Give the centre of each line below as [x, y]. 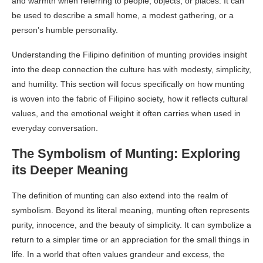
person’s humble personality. [65, 30]
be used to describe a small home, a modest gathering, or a [123, 15]
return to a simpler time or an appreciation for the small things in [131, 239]
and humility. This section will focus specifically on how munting [128, 84]
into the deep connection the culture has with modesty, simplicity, [131, 69]
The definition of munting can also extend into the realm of [120, 195]
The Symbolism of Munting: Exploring [126, 153]
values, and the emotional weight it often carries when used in [126, 113]
